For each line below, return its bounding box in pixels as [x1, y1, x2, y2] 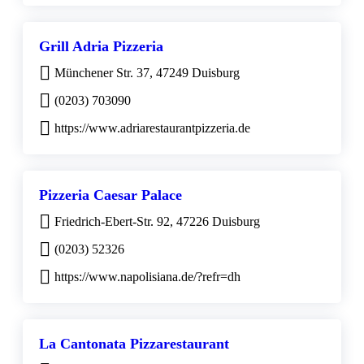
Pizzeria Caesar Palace [39, 186, 182, 203]
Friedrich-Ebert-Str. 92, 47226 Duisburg [54, 214, 260, 228]
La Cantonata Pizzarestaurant [39, 335, 229, 352]
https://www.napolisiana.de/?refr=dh [54, 269, 240, 284]
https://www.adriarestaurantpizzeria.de [54, 120, 250, 135]
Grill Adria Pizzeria [39, 37, 163, 54]
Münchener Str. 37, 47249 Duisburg [54, 65, 240, 80]
